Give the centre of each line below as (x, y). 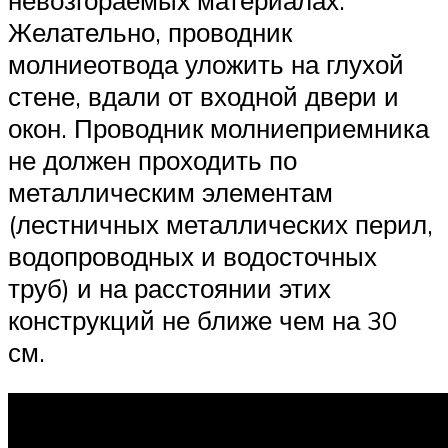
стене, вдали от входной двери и (203, 95)
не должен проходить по (152, 159)
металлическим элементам (170, 191)
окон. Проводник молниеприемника (218, 127)
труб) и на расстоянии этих (169, 287)
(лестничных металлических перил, (220, 223)
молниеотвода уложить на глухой (206, 63)
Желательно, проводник (150, 31)
